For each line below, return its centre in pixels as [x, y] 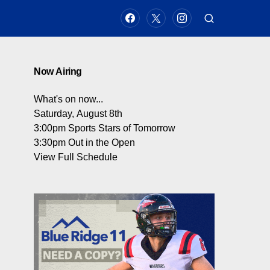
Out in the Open [102, 143]
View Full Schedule [76, 157]
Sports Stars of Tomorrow [122, 128]
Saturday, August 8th [78, 114]
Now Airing [58, 71]
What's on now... [68, 99]
